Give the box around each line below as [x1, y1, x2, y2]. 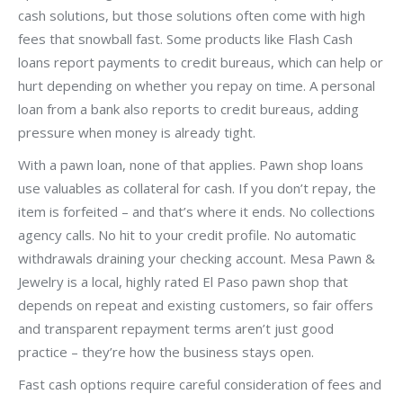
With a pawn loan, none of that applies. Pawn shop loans [18, 156, 363, 175]
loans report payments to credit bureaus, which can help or [18, 53, 383, 72]
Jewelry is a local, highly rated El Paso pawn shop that [18, 273, 348, 291]
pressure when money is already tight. [18, 123, 255, 142]
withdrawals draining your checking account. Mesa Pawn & [18, 249, 375, 268]
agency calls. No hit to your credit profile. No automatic [18, 226, 356, 245]
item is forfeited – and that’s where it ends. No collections [18, 202, 375, 221]
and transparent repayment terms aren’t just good [18, 319, 334, 338]
